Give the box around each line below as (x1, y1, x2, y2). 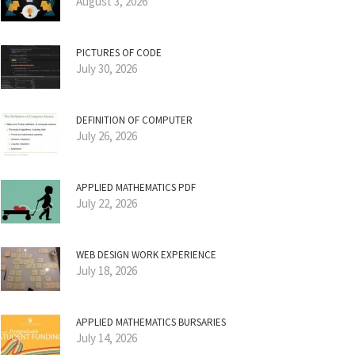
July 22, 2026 (76, 196, 137, 211)
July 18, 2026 (76, 263, 137, 278)
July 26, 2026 (76, 128, 137, 143)
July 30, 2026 (76, 61, 137, 76)
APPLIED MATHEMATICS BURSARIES (76, 315, 226, 329)
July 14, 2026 (76, 330, 137, 345)
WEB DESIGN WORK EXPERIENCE (76, 248, 216, 261)
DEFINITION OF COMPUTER (76, 113, 193, 127)
